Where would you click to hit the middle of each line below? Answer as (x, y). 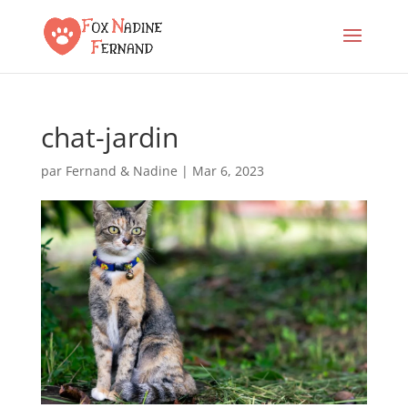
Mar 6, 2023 (228, 171)
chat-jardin (109, 137)
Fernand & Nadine (121, 171)
